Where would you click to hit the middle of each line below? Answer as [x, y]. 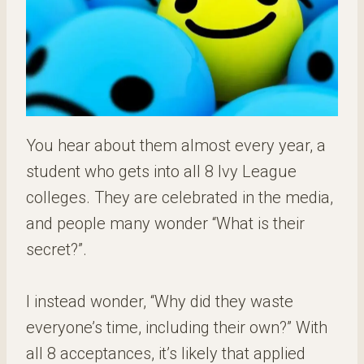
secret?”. [56, 249]
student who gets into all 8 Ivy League [161, 171]
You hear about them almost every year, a [176, 145]
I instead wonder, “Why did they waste [160, 301]
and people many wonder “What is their [165, 223]
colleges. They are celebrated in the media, [180, 197]
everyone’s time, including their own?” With [177, 327]
